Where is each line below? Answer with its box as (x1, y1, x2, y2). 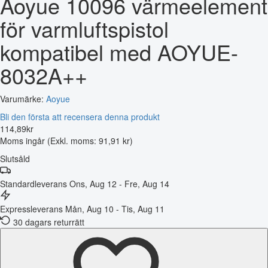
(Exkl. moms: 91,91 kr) (47, 134, 133, 147)
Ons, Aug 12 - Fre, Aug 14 (69, 177, 169, 190)
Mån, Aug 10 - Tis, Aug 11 (65, 202, 165, 215)
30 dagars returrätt (13, 215, 84, 228)
